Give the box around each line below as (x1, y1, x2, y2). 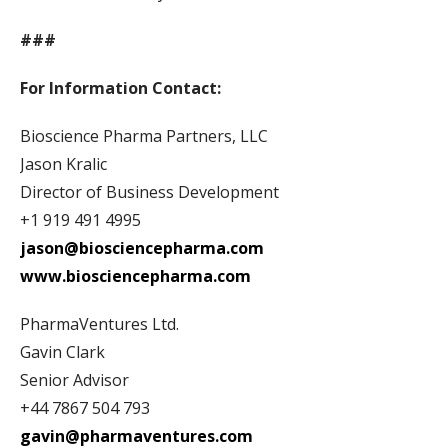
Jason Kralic (20, 153, 107, 176)
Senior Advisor (20, 369, 129, 392)
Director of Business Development (20, 181, 279, 204)
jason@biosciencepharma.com (20, 237, 264, 260)
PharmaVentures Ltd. (20, 313, 179, 336)
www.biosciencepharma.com (20, 265, 251, 288)
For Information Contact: (20, 77, 221, 100)
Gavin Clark (20, 341, 105, 364)
